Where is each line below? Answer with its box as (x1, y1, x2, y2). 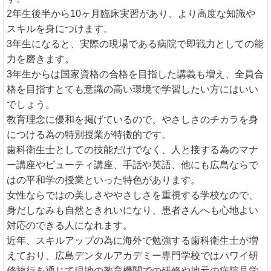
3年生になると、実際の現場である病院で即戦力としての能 (7, 39, 264, 50)
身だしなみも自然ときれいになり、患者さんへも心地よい (7, 205, 258, 216)
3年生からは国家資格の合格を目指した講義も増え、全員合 (7, 69, 264, 80)
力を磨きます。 (7, 54, 74, 65)
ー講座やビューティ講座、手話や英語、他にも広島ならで (7, 160, 258, 171)
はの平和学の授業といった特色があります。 (7, 175, 200, 186)
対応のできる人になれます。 (7, 220, 132, 231)
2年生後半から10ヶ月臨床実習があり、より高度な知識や (7, 8, 255, 19)
